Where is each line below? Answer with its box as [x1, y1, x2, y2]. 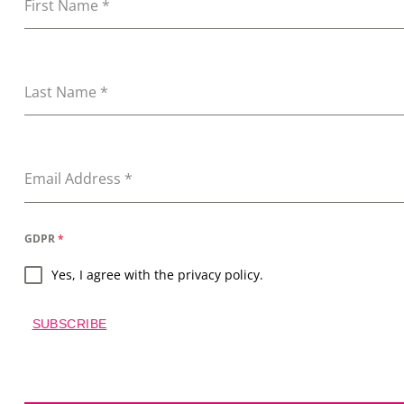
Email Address [24, 169, 124, 189]
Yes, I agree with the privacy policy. [51, 265, 263, 283]
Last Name [24, 82, 100, 103]
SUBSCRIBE [32, 316, 107, 331]
